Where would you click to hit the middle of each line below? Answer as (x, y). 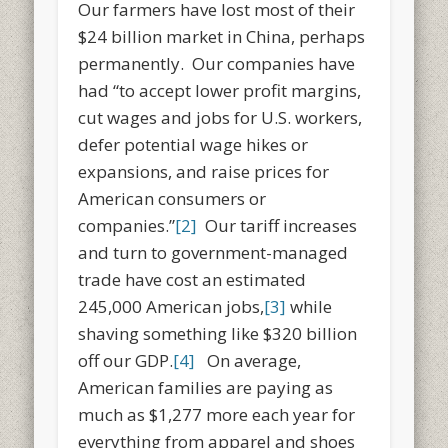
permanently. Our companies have (217, 63)
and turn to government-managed (213, 252)
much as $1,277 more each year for (217, 414)
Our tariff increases (277, 225)
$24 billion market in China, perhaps (222, 36)
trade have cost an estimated (192, 279)
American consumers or (172, 198)
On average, (248, 360)
